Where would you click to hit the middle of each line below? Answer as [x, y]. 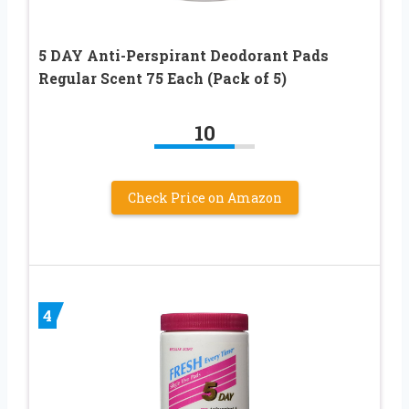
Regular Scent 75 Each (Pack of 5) [163, 78]
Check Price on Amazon [204, 197]
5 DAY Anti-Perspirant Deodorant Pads [184, 55]
